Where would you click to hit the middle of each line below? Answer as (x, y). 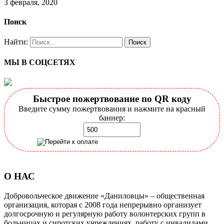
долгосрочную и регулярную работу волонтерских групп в (105, 213)
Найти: (16, 42)
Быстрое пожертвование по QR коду (112, 98)
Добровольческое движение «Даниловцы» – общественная (104, 195)
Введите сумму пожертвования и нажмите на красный (112, 108)
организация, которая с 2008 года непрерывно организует (103, 204)
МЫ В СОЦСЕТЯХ (40, 62)
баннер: (112, 117)
